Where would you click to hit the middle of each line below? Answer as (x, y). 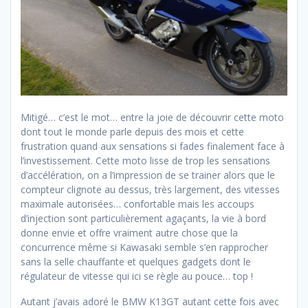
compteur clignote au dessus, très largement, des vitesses (150, 190)
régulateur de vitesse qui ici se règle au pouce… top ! (137, 276)
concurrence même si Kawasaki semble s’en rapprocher (144, 247)
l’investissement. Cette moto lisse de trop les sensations (145, 161)
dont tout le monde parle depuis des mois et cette (132, 132)
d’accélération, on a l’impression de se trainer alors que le (148, 175)
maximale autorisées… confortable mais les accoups (137, 204)
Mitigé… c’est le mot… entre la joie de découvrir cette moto (152, 118)
